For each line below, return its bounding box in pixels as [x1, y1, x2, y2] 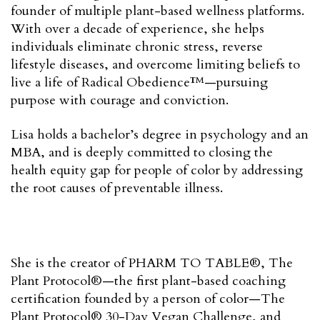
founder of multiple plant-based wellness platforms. [11, 1, 304, 20]
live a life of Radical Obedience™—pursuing [11, 73, 268, 91]
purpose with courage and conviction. [11, 91, 232, 109]
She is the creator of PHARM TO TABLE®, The [11, 254, 293, 272]
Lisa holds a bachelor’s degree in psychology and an [11, 125, 309, 144]
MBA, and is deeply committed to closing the [11, 143, 273, 161]
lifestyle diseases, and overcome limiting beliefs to [11, 55, 300, 74]
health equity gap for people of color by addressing [11, 161, 303, 179]
